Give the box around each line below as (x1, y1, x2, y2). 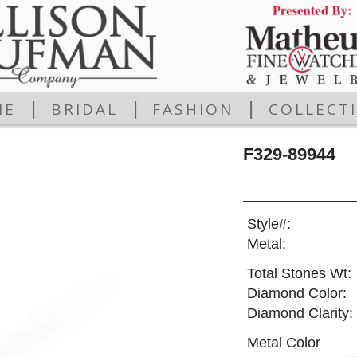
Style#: (246, 216, 291, 233)
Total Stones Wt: (246, 265, 351, 282)
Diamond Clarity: (246, 305, 353, 322)
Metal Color (246, 334, 320, 351)
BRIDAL (50, 99, 118, 120)
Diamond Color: (246, 285, 347, 302)
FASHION (152, 99, 234, 120)
